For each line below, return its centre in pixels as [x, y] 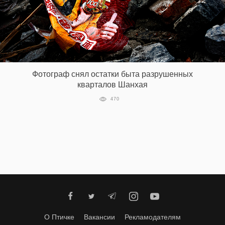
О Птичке [59, 217]
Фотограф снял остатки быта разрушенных [113, 74]
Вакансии [99, 217]
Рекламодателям [153, 217]
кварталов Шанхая [113, 85]
